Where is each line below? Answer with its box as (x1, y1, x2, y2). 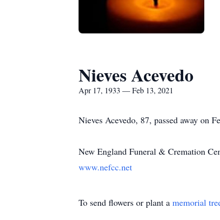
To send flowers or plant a (79, 196, 172, 208)
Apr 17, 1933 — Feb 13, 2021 (79, 85, 173, 95)
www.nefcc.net (79, 161, 132, 173)
